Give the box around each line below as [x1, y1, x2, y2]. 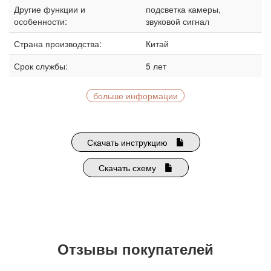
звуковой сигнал [146, 15, 209, 28]
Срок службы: [14, 60, 68, 73]
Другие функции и [14, 3, 85, 16]
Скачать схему [98, 162, 158, 174]
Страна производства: [14, 38, 102, 50]
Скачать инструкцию [87, 136, 170, 149]
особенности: [14, 15, 67, 28]
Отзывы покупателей [57, 238, 214, 260]
